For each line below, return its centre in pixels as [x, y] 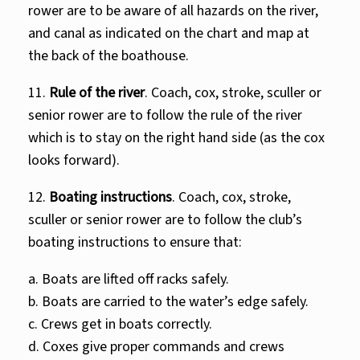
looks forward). [74, 160]
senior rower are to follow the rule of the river [165, 115]
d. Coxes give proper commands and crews [156, 347]
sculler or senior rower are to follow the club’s [165, 220]
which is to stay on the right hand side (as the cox [176, 138]
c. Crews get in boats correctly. [120, 324]
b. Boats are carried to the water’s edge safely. [168, 302]
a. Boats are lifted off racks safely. [129, 279]
